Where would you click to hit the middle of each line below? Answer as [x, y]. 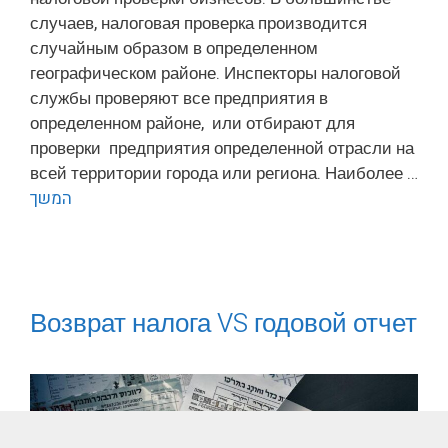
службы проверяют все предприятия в [179, 99]
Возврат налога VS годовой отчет [223, 324]
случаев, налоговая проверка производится [198, 24]
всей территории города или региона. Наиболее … [224, 174]
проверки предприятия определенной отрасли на [222, 149]
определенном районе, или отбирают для [192, 124]
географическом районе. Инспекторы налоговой [215, 74]
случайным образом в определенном [174, 49]
